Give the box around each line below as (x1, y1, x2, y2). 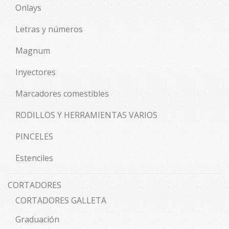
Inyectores (15, 66, 56, 78)
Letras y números (15, 24, 83, 35)
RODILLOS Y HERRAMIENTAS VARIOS (15, 109, 157, 121)
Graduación (15, 214, 59, 225)
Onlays (15, 2, 41, 14)
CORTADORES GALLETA (15, 195, 106, 207)
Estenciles (15, 152, 53, 164)
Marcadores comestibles (15, 88, 109, 100)
